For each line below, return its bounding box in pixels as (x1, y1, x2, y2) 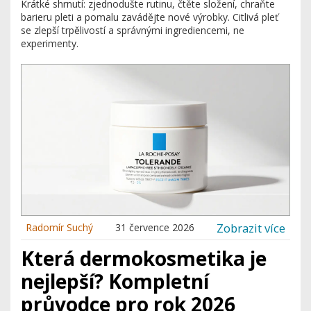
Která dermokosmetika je (21, 245, 267, 272)
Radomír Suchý (26, 221, 93, 235)
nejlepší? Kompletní (21, 268, 209, 295)
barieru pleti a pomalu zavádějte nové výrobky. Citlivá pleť (21, 10, 278, 24)
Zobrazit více (217, 219, 285, 236)
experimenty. (21, 37, 78, 50)
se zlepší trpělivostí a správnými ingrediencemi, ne (21, 24, 244, 37)
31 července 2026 (115, 221, 194, 235)
